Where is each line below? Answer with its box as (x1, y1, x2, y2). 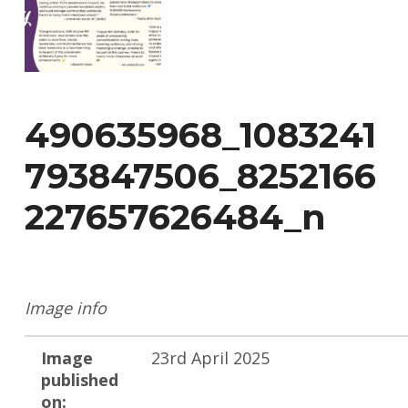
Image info (24, 297, 107, 320)
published (40, 369, 118, 392)
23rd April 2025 (150, 347, 270, 370)
